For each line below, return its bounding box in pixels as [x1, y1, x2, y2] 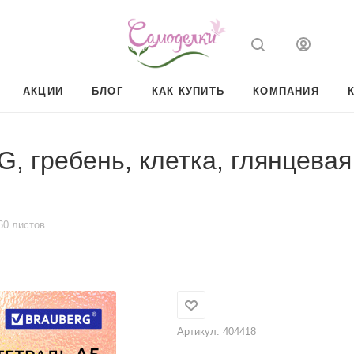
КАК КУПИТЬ [152, 85, 224, 97]
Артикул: [177, 326, 220, 337]
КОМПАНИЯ [253, 85, 319, 97]
